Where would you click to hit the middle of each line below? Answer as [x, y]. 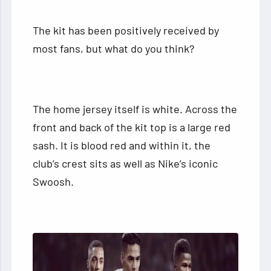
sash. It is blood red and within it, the [122, 145]
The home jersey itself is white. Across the [135, 109]
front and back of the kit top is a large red [132, 127]
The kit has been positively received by [126, 30]
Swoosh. [54, 181]
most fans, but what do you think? [114, 48]
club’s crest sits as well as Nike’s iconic [126, 163]
